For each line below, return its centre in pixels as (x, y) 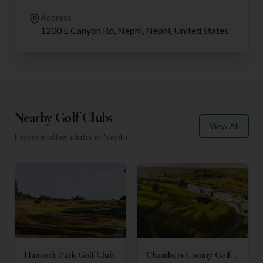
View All (224, 126)
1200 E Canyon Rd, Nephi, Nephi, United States (134, 30)
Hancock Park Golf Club (69, 254)
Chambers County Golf (188, 254)
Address (56, 17)
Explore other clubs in (58, 136)
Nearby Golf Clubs (63, 117)
